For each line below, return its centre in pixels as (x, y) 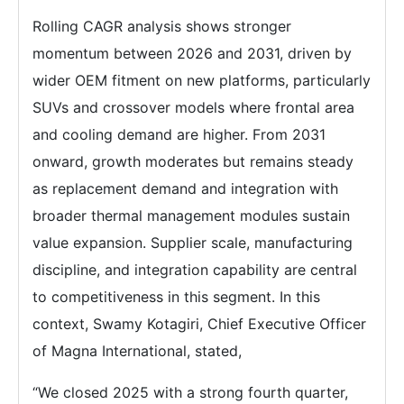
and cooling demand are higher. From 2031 (179, 134)
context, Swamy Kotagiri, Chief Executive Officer (199, 324)
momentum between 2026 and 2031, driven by (192, 53)
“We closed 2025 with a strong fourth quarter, (190, 392)
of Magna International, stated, (137, 351)
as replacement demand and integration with (185, 188)
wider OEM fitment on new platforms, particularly (202, 80)
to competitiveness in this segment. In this (176, 297)
